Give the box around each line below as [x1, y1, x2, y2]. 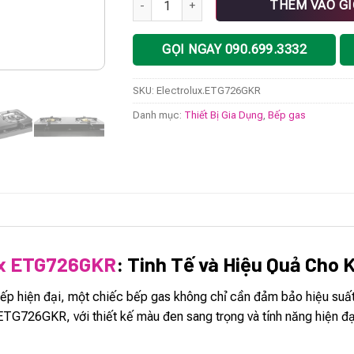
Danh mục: [133, 109, 185, 122]
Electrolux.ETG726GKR [156, 85, 262, 97]
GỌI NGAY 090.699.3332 [162, 42, 307, 58]
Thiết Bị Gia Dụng [184, 109, 264, 122]
